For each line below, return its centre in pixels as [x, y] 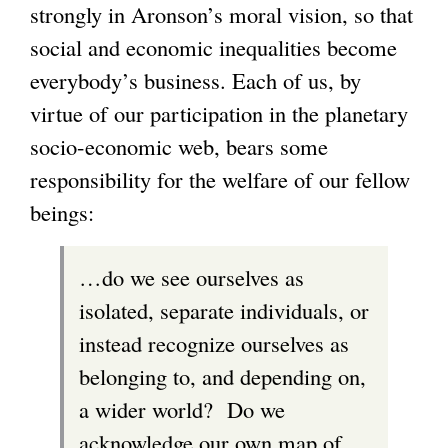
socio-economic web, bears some [179, 146]
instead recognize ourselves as [214, 343]
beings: [62, 212]
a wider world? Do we [182, 409]
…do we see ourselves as [191, 277]
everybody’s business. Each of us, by [195, 80]
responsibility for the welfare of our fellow [220, 179]
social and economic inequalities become [213, 47]
